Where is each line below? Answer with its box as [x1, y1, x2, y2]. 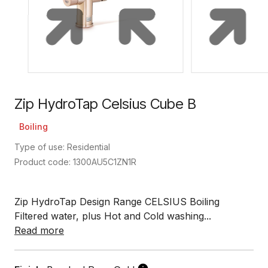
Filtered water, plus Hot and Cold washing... [14, 210, 211, 222]
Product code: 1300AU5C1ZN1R [14, 157, 136, 167]
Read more [14, 224, 64, 236]
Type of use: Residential [14, 142, 110, 152]
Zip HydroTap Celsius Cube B [14, 95, 196, 112]
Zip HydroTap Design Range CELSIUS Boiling [14, 196, 220, 208]
